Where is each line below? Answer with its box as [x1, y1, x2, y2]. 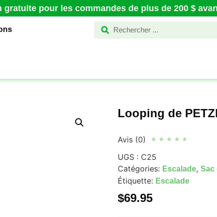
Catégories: [117, 163, 162, 173]
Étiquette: [117, 175, 155, 186]
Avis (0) [117, 134, 146, 144]
